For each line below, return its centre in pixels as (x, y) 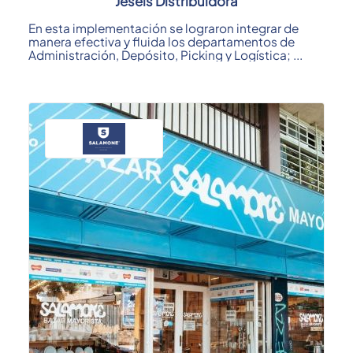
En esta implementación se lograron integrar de (163, 28)
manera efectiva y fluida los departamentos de (162, 42)
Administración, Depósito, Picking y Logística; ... (165, 55)
